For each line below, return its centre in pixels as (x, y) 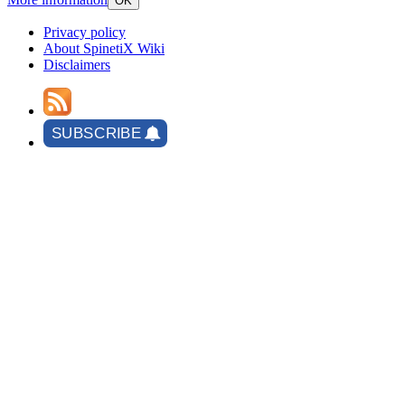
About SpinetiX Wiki (104, 49)
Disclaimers (77, 65)
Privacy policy (85, 33)
